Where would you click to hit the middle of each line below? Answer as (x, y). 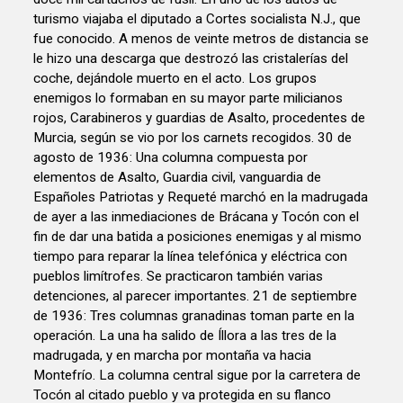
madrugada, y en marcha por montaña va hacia (173, 356)
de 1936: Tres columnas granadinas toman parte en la (194, 316)
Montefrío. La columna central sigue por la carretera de (197, 376)
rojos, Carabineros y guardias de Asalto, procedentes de (200, 118)
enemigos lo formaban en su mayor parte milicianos (188, 99)
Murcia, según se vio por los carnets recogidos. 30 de (193, 138)
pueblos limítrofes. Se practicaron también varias (179, 277)
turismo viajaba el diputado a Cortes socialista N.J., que (197, 19)
